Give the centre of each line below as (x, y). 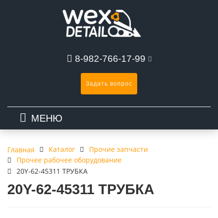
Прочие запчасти (118, 149)
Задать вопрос (109, 84)
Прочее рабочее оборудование (69, 160)
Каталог (62, 149)
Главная (21, 149)
